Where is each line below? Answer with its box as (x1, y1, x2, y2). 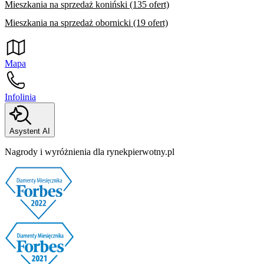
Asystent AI (9, 127, 50, 136)
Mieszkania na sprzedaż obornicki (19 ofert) (5, 18, 168, 28)
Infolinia (5, 91, 36, 102)
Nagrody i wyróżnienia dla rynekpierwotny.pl (5, 147, 174, 157)
